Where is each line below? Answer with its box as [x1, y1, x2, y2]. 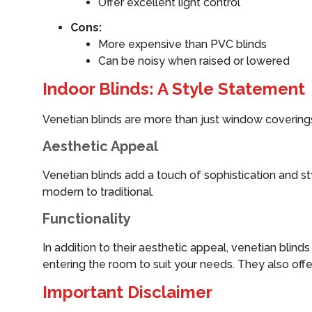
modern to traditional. [42, 185, 154, 198]
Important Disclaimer [42, 282, 212, 302]
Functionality [42, 210, 131, 227]
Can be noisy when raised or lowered [98, 54, 290, 68]
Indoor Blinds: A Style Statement [42, 79, 305, 99]
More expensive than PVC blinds [98, 38, 267, 51]
